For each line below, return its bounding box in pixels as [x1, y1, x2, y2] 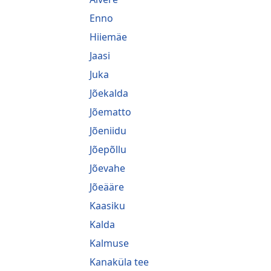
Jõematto [90, 105, 131, 119]
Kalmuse [90, 236, 129, 250]
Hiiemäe [90, 30, 127, 44]
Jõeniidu [90, 123, 126, 137]
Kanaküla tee [90, 255, 149, 269]
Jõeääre [90, 180, 124, 194]
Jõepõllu [90, 142, 126, 156]
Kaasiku [90, 198, 125, 212]
